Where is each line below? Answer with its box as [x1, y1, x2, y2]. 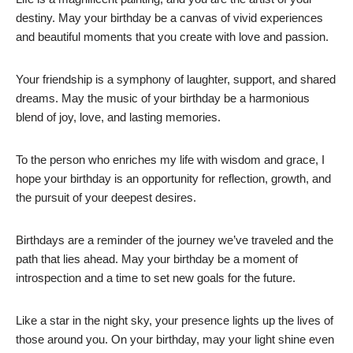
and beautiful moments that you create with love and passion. [16, 30, 329, 44]
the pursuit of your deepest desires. [16, 191, 196, 205]
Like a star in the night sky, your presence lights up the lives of [16, 314, 333, 328]
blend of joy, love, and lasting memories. [16, 110, 221, 124]
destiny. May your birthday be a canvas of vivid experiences [16, 11, 323, 25]
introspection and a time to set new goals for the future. [16, 271, 295, 285]
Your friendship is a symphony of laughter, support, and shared [16, 72, 336, 87]
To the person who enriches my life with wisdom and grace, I [16, 153, 325, 167]
